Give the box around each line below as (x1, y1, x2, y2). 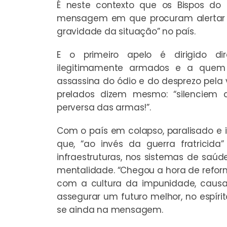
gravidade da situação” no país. (57, 25, 196, 37)
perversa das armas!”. (57, 101, 151, 113)
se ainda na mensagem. (57, 203, 163, 216)
